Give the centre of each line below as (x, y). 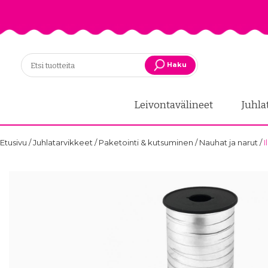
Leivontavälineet (174, 105)
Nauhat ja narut (229, 143)
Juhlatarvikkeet (64, 143)
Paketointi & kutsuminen (147, 143)
